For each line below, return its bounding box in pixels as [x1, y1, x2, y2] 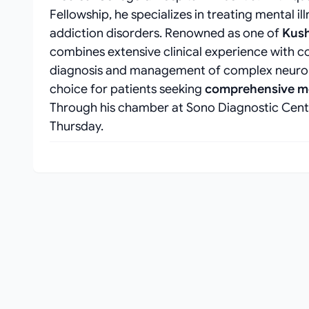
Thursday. [50, 119, 103, 134]
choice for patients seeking [50, 81, 205, 97]
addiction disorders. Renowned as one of [50, 26, 282, 41]
